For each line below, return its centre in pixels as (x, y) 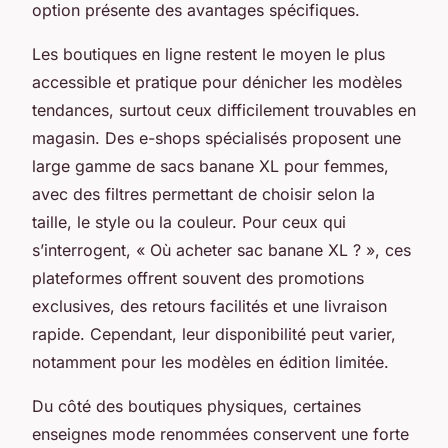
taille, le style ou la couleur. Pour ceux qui (189, 221)
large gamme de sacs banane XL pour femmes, (210, 165)
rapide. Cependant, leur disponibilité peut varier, (214, 333)
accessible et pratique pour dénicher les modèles (217, 81)
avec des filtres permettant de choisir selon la (203, 193)
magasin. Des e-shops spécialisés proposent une (216, 137)
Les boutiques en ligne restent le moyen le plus (208, 53)
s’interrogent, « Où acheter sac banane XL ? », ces (221, 249)
